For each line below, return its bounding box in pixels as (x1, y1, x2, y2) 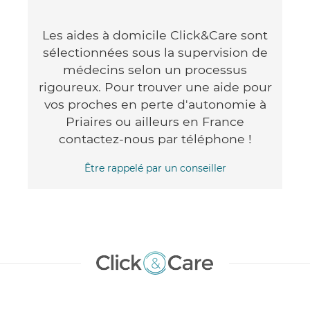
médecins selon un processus (63, 62, 247, 77)
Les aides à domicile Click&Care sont (42, 27, 268, 42)
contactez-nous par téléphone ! (58, 131, 252, 146)
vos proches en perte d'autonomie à (44, 96, 266, 111)
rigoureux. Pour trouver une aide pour (38, 79, 272, 94)
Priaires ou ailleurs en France (66, 113, 244, 129)
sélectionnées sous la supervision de (42, 44, 268, 60)
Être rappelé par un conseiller (84, 161, 226, 174)
